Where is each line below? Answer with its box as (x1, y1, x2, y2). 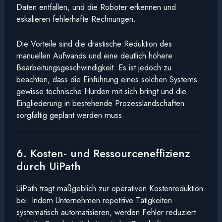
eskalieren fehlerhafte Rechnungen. (16, 12, 136, 25)
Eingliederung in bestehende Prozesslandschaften (16, 97, 184, 109)
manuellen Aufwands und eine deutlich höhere (16, 49, 172, 61)
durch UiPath (16, 158, 81, 174)
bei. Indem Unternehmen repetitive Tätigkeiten (16, 194, 172, 206)
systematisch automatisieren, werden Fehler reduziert (16, 206, 196, 218)
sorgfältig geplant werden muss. (16, 109, 124, 121)
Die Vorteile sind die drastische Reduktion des (16, 37, 172, 50)
